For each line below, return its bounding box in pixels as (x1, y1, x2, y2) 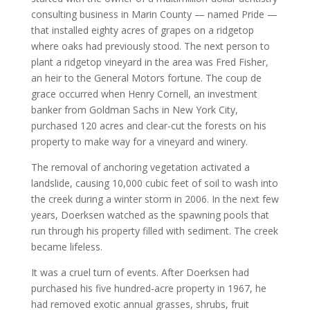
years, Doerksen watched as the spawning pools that (30, 208, 269, 221)
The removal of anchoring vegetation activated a (30, 161, 250, 174)
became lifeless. (30, 240, 102, 253)
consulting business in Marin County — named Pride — (30, 8, 277, 21)
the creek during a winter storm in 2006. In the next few (30, 192, 279, 206)
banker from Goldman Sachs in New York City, (30, 103, 238, 116)
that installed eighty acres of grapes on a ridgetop (30, 24, 254, 37)
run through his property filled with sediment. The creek (30, 224, 278, 237)
